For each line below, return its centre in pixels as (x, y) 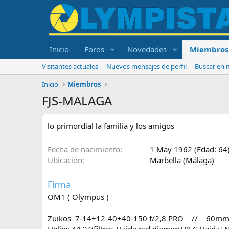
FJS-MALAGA (77, 100)
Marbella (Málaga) (182, 160)
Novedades (147, 49)
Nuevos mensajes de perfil (146, 66)
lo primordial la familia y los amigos (111, 126)
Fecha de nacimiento (84, 149)
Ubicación (65, 160)
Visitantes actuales (70, 66)
